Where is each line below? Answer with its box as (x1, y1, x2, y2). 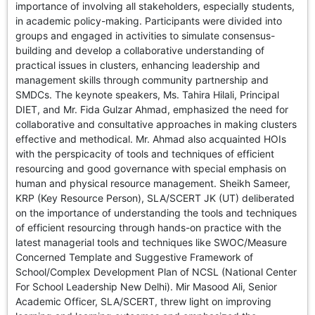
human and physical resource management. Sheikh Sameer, (15, 177, 291, 190)
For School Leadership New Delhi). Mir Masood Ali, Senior (15, 281, 278, 293)
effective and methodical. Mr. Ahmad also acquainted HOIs (15, 133, 287, 146)
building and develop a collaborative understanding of (15, 44, 265, 57)
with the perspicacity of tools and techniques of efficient (15, 148, 275, 160)
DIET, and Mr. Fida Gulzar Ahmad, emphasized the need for (15, 103, 289, 116)
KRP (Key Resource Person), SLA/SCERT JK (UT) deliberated (15, 192, 295, 205)
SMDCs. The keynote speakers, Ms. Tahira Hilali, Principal (15, 89, 280, 101)
